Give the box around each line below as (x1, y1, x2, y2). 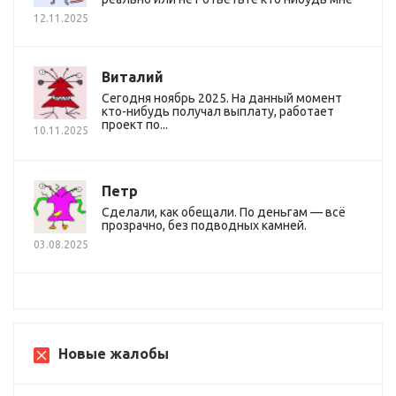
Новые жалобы (58, 346, 169, 362)
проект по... (102, 118, 168, 133)
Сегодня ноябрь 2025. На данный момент (102, 91, 342, 106)
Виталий (102, 69, 164, 86)
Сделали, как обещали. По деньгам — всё (102, 205, 346, 220)
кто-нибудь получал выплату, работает (102, 104, 334, 119)
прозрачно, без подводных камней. (102, 218, 307, 233)
